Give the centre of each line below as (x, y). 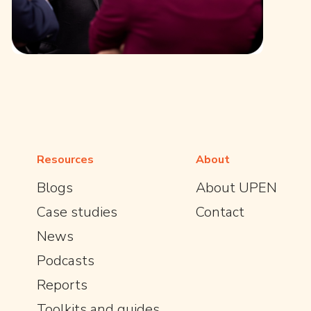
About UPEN (236, 188)
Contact (220, 212)
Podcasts (66, 261)
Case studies (77, 212)
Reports (62, 285)
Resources (65, 160)
